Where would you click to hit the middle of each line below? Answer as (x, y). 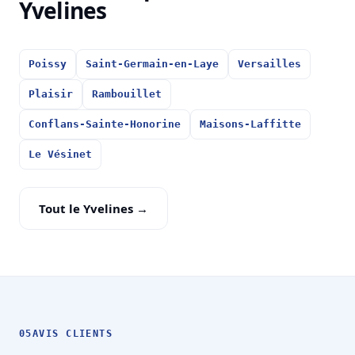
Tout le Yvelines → (94, 209)
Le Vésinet (60, 155)
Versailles (269, 64)
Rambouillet (127, 94)
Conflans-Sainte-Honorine (105, 124)
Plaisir (51, 94)
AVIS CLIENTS (73, 334)
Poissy (48, 64)
